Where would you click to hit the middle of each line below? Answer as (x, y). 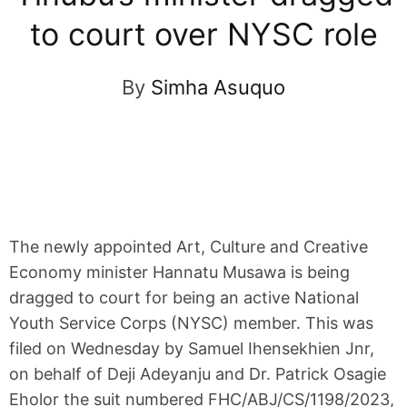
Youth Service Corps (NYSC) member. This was (191, 323)
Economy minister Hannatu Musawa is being (179, 272)
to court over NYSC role (203, 34)
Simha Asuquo (218, 87)
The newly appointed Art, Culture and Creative (189, 246)
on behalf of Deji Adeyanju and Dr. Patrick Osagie (198, 373)
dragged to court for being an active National (184, 297)
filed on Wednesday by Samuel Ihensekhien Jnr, (192, 348)
